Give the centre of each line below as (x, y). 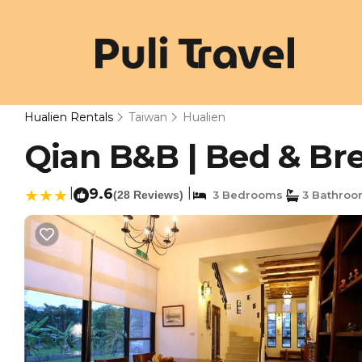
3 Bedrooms (244, 195)
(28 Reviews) (148, 195)
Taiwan (148, 117)
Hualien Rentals (70, 117)
